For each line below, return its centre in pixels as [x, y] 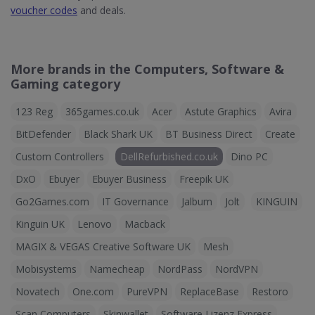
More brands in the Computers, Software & [147, 69]
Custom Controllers [60, 156]
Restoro [270, 291]
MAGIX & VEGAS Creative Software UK [103, 246]
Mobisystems [46, 269]
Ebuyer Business [129, 179]
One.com [93, 291]
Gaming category [65, 84]
